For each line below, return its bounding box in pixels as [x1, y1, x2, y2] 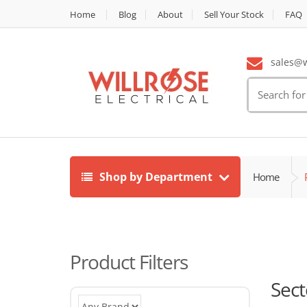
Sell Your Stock [204, 8, 264, 21]
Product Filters [70, 249, 188, 275]
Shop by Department [97, 169, 215, 184]
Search [247, 78, 283, 92]
